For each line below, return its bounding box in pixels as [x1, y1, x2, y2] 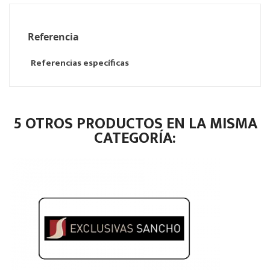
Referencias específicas [31, 55, 129, 71]
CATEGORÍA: [94, 125, 176, 152]
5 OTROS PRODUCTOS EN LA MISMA [13, 111, 257, 137]
